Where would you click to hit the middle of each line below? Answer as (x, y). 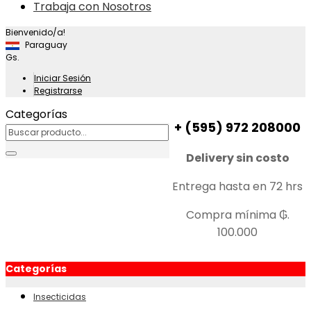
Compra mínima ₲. (237, 215)
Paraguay (46, 45)
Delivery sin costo (237, 158)
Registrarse (58, 91)
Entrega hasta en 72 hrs (238, 186)
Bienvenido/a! (35, 32)
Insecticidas (60, 297)
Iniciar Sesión (62, 78)
